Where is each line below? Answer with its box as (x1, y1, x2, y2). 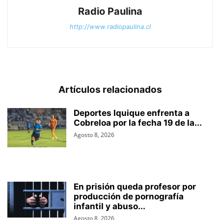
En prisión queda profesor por (74, 182, 196, 192)
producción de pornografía (74, 192, 184, 202)
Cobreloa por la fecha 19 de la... (74, 118, 202, 128)
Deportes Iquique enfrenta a (74, 108, 190, 118)
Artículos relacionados (58, 84, 162, 96)
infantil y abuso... (74, 201, 145, 212)
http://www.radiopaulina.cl (69, 23, 151, 31)
